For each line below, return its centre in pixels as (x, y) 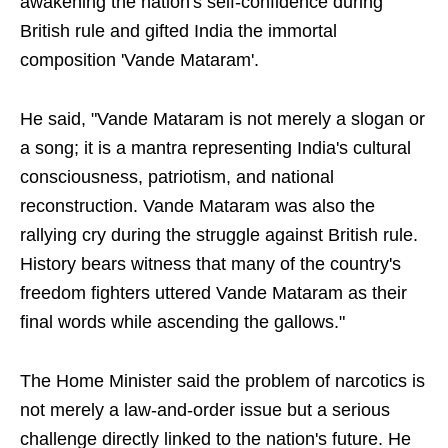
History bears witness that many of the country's (210, 264)
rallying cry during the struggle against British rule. (219, 235)
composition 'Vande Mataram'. (139, 60)
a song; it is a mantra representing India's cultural (215, 148)
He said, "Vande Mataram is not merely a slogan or (222, 119)
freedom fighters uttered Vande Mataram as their (213, 293)
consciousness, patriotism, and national (177, 177)
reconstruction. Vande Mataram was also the (197, 206)
